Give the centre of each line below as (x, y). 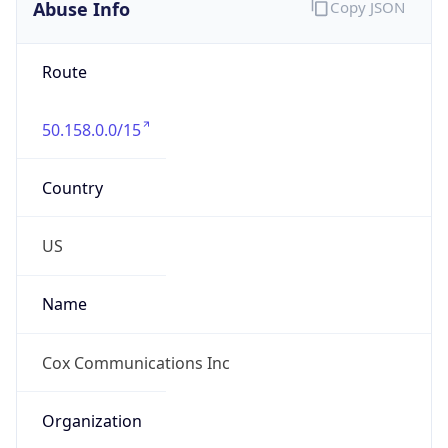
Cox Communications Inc (135, 362)
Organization (91, 420)
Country (72, 187)
